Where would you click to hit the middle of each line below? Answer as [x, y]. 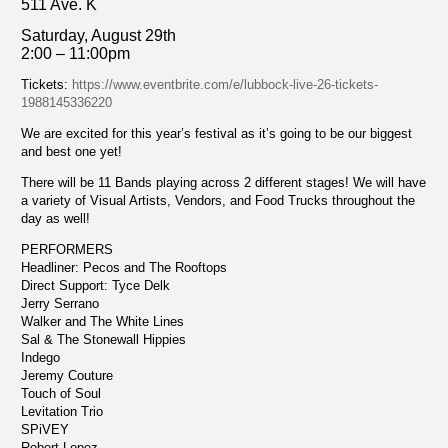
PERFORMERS [67, 249]
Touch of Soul [61, 393]
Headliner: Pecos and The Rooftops [124, 267]
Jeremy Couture [67, 375]
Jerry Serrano [60, 303]
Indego [40, 357]
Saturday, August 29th [98, 35]
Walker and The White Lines [102, 321]
